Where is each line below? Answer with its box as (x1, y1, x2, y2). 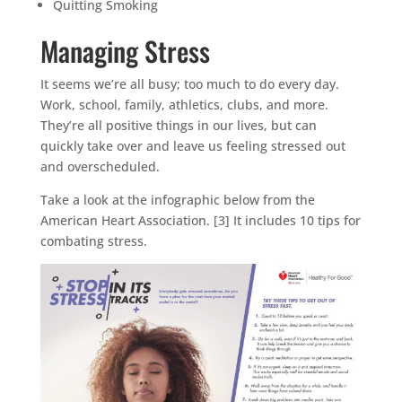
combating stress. (39, 232, 147, 249)
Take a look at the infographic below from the (39, 190, 315, 208)
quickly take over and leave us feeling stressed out (39, 136, 345, 154)
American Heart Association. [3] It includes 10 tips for (39, 211, 361, 229)
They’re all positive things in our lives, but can (39, 116, 317, 134)
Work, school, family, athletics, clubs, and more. (39, 95, 328, 113)
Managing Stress (39, 30, 210, 71)
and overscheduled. (39, 157, 160, 175)
